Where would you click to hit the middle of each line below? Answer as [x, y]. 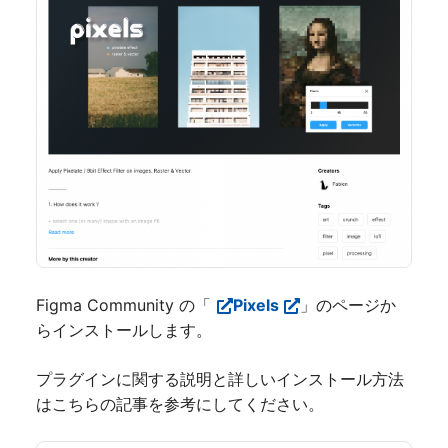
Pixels [256, 304]
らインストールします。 [124, 329]
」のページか [348, 304]
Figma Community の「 [123, 304]
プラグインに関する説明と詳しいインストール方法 [220, 378]
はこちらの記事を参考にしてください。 [180, 403]
